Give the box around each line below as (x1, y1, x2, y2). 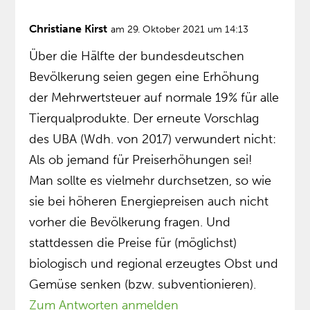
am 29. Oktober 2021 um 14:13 (111, 24, 249, 36)
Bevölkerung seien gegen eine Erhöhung (29, 69, 259, 85)
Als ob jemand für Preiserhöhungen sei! (29, 152, 253, 168)
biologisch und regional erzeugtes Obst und (29, 256, 279, 272)
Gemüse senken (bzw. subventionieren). (29, 277, 257, 293)
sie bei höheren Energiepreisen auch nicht (29, 194, 269, 210)
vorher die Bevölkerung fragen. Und (29, 215, 231, 230)
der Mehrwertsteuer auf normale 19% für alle (29, 90, 280, 106)
